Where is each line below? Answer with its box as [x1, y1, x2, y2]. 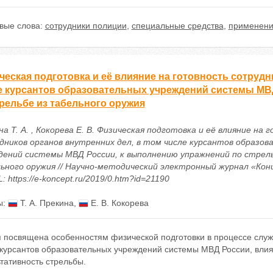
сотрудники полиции [44, 21, 127, 30]
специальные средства [131, 21, 224, 30]
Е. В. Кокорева [88, 198, 149, 208]
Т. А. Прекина [17, 198, 74, 208]
